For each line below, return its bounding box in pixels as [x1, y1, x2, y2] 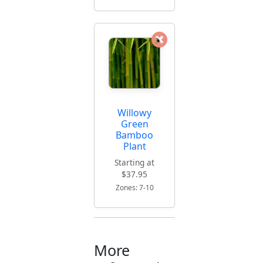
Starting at [114, 157, 154, 168]
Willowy [117, 106, 151, 120]
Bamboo [116, 129, 153, 142]
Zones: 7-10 [115, 183, 154, 193]
